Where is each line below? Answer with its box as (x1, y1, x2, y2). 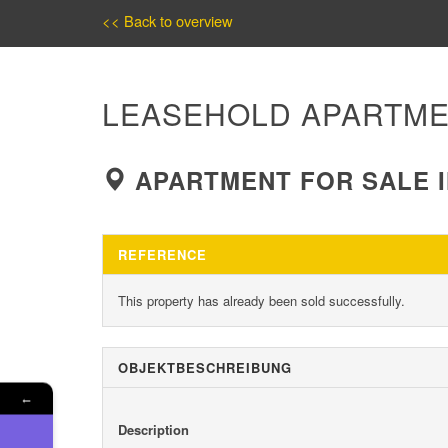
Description (118, 420, 189, 440)
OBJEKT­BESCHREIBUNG (118, 358, 292, 378)
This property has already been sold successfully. (118, 291, 405, 311)
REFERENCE (118, 245, 207, 265)
